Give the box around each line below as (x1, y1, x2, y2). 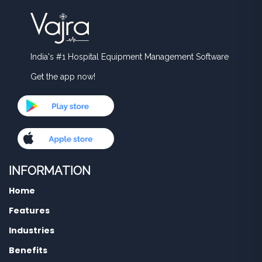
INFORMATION (9, 164, 91, 178)
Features (9, 205, 50, 217)
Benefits (9, 244, 47, 257)
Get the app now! (30, 72, 95, 82)
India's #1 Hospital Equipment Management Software (30, 52, 229, 62)
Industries (9, 225, 54, 237)
